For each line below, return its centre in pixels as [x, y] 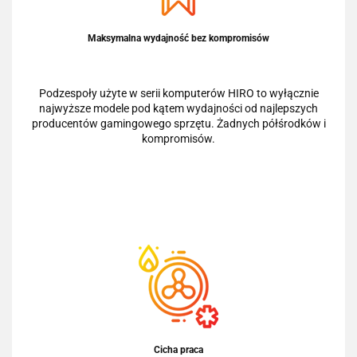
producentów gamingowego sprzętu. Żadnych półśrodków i [178, 123]
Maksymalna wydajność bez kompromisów [178, 38]
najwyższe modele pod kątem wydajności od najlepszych [178, 108]
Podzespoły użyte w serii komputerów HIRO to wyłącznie [178, 93]
